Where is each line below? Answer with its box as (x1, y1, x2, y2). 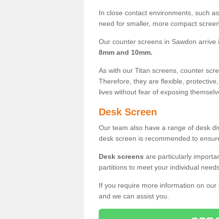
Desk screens (99, 152, 144, 160)
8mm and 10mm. (99, 48, 153, 56)
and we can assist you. (99, 192, 169, 200)
